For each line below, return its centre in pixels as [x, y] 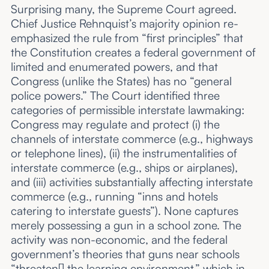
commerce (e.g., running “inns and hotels [114, 197]
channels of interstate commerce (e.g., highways [131, 139]
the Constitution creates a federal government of [133, 53]
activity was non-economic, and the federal [119, 240]
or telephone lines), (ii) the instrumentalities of [124, 153]
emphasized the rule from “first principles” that [127, 38]
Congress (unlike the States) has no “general [121, 81]
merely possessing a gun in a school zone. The [126, 225]
